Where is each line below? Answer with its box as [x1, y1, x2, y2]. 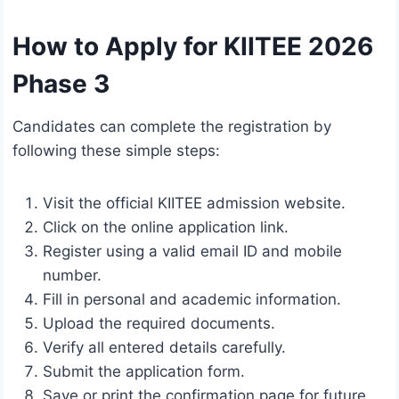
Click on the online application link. [43, 218, 289, 237]
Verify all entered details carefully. [43, 338, 286, 357]
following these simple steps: [12, 142, 220, 160]
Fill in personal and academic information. [43, 290, 341, 309]
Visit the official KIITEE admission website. [43, 194, 346, 213]
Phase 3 [12, 69, 110, 100]
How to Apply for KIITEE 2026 [12, 31, 373, 62]
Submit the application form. [43, 362, 245, 381]
